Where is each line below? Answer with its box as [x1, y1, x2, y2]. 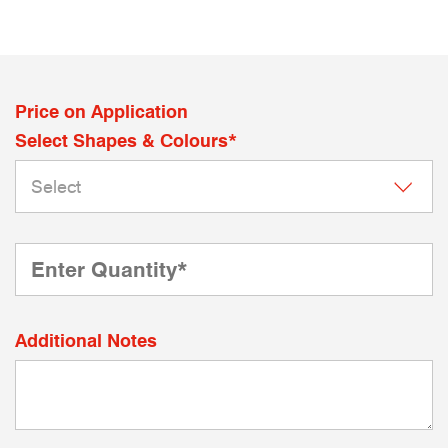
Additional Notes [15, 330, 157, 351]
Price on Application [15, 101, 188, 122]
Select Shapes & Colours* [15, 130, 237, 151]
